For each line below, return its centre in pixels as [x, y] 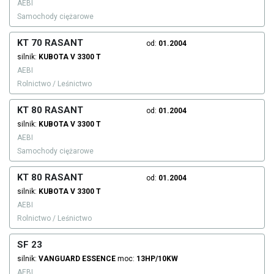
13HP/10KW [157, 259]
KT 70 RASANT [50, 43]
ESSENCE [99, 259]
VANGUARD [59, 259]
